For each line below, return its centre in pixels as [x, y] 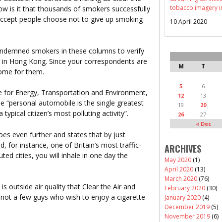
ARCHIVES [183, 148]
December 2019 [187, 207]
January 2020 [183, 197]
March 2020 [181, 178]
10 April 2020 [189, 21]
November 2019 [187, 216]
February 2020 [185, 188]
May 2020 [178, 160]
